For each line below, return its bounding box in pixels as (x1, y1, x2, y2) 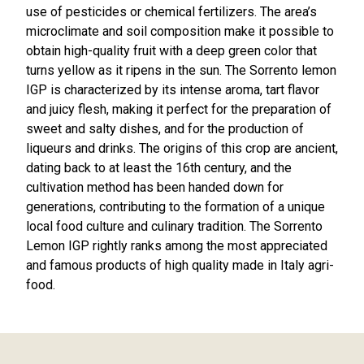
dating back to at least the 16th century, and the (26, 160, 292, 176)
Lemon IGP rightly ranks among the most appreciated (26, 238, 327, 254)
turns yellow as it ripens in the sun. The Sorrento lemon (26, 63, 336, 79)
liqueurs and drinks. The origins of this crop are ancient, (26, 141, 338, 157)
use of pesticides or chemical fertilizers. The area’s (26, 4, 317, 20)
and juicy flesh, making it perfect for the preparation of (26, 102, 331, 118)
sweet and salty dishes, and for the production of (26, 121, 304, 137)
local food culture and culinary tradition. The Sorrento (26, 219, 323, 235)
